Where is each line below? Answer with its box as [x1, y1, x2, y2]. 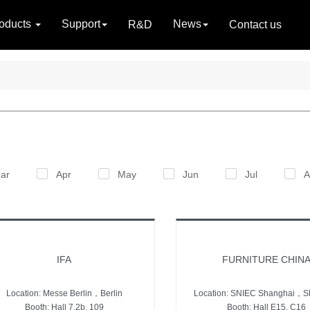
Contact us [229, 19, 282, 30]
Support [62, 18, 100, 30]
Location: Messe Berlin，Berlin [6, 288, 122, 298]
